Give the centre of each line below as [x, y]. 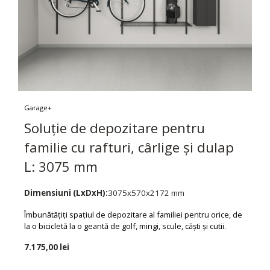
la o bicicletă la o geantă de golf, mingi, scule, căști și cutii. [125, 226]
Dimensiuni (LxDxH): [66, 193]
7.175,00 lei [47, 247]
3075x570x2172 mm [146, 193]
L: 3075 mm [61, 167]
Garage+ [38, 108]
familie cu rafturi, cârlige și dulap [129, 148]
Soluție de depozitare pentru [115, 128]
